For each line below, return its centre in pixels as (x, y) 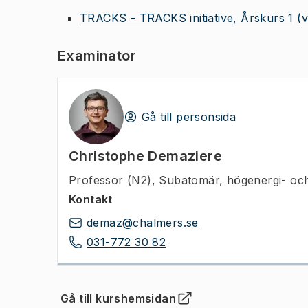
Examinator (97, 56)
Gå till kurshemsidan (118, 298)
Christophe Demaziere (145, 156)
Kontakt (91, 199)
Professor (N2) (110, 180)
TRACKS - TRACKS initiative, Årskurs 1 (187, 18)
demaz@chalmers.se (143, 223)
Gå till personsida (189, 117)
